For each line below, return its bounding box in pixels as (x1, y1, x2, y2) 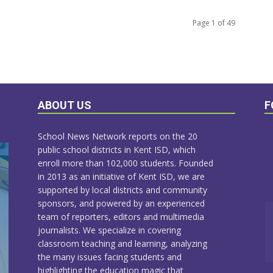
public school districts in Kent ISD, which (38, 144, 196, 156)
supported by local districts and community (38, 184, 207, 196)
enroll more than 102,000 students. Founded (38, 157, 213, 169)
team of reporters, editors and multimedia (38, 211, 204, 223)
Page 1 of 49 (193, 18, 235, 29)
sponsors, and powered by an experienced (38, 197, 205, 210)
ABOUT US (38, 99, 91, 112)
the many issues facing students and (38, 251, 182, 263)
